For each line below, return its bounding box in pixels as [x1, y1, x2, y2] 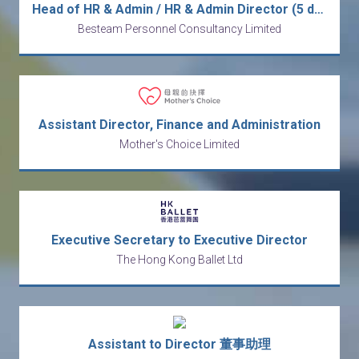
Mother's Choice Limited [119, 137, 240, 151]
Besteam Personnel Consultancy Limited [78, 22, 281, 35]
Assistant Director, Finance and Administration [38, 116, 321, 132]
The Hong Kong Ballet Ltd [116, 252, 243, 266]
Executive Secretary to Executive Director [51, 232, 308, 248]
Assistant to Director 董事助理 [88, 336, 271, 352]
